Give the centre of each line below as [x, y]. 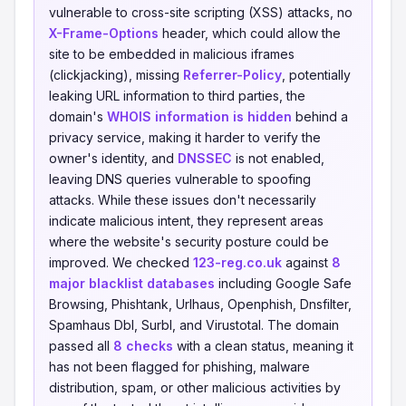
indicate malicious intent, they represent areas [186, 221]
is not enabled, [278, 158]
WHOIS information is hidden [199, 116]
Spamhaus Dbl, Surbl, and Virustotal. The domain [194, 325]
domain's [78, 116]
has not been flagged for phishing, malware [179, 367]
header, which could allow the [250, 33]
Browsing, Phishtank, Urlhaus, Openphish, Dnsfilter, [200, 304]
